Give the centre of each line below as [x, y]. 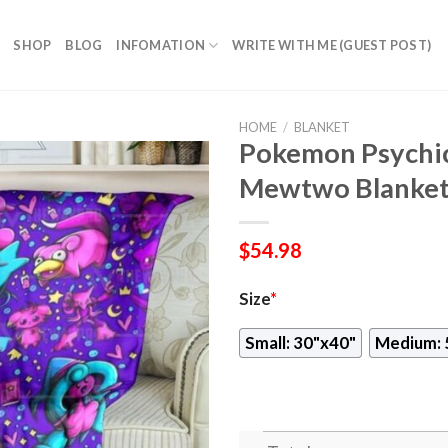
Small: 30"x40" [300, 342]
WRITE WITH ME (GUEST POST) [332, 45]
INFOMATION [161, 45]
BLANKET [321, 127]
